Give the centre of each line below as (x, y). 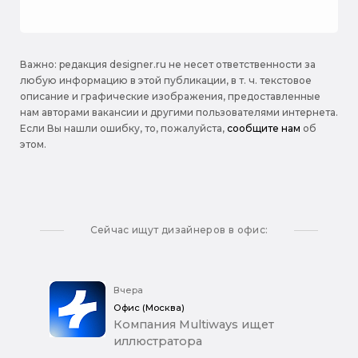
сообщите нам (264, 129)
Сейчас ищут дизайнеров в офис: (179, 230)
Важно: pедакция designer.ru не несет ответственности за (168, 65)
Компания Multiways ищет (194, 325)
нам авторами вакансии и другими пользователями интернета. (179, 113)
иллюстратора (158, 342)
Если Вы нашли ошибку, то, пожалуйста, (123, 129)
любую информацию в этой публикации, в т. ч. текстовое (166, 81)
